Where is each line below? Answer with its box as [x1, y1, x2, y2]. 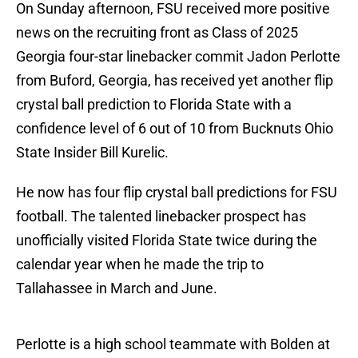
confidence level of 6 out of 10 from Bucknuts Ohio [16, 120, 333, 137]
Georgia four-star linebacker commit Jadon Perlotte [16, 48, 340, 66]
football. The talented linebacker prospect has [16, 208, 306, 225]
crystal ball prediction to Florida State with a [16, 96, 292, 113]
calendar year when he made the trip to [16, 256, 264, 273]
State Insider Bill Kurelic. [16, 144, 169, 161]
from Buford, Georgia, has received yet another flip [16, 72, 333, 89]
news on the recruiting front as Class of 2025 [16, 24, 298, 42]
